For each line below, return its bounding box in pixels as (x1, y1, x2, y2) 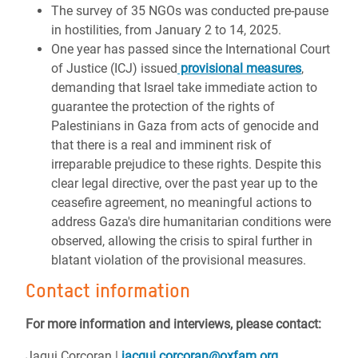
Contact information (26, 279, 190, 302)
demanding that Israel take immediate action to (51, 80, 317, 95)
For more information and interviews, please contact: (26, 316, 321, 332)
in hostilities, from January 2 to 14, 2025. (51, 22, 284, 38)
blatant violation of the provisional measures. (51, 253, 306, 268)
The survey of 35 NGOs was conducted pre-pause (51, 3, 328, 18)
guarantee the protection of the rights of (51, 99, 275, 114)
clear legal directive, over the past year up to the (51, 176, 317, 191)
